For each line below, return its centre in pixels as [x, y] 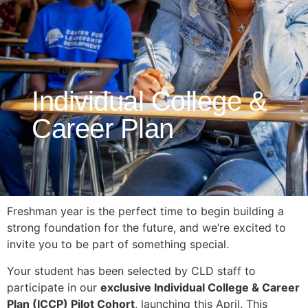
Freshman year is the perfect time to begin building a [145, 211]
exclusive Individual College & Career [200, 287]
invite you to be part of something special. [118, 244]
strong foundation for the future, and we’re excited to [146, 228]
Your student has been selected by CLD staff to [131, 271]
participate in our [54, 287]
